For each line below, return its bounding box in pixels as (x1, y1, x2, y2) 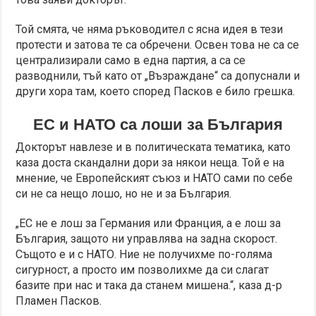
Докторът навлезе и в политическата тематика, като (16, 140, 291, 154)
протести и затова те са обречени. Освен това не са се (16, 37, 300, 51)
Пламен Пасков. (16, 293, 102, 308)
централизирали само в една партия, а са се (16, 53, 246, 67)
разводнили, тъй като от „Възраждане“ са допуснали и (16, 68, 300, 83)
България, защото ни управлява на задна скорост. (16, 231, 278, 245)
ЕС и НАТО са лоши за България (32, 115, 283, 133)
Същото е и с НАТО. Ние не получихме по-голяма (16, 247, 273, 261)
